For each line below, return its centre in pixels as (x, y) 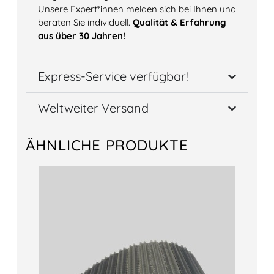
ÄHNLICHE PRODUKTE (107, 145)
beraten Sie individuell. (85, 23)
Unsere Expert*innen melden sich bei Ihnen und (137, 9)
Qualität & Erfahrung (179, 23)
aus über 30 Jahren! (81, 36)
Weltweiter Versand (93, 108)
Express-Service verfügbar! (113, 76)
